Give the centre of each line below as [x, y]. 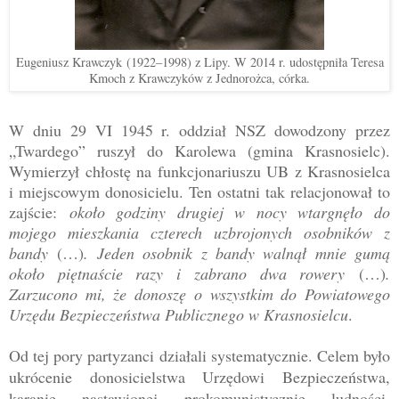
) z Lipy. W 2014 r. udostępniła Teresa [285, 61]
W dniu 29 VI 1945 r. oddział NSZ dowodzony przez [199, 130]
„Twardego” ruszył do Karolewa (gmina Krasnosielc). [199, 150]
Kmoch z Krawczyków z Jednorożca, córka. [199, 77]
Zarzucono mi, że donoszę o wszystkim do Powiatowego [199, 293]
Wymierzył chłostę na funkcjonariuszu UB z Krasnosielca [199, 171]
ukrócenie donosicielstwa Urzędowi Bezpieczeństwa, [199, 376]
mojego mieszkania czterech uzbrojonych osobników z [199, 232]
